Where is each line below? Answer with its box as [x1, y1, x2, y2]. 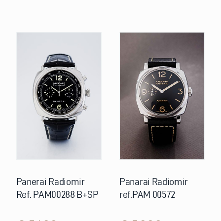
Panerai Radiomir [16, 176, 85, 187]
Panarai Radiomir [119, 176, 188, 187]
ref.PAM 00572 [119, 189, 176, 200]
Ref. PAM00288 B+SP [16, 189, 99, 200]
